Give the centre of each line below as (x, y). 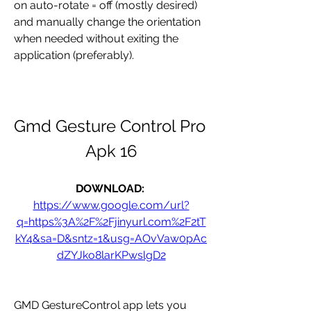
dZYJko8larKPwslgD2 (111, 255)
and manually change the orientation (107, 22)
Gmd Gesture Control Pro (110, 126)
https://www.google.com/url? (111, 205)
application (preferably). (74, 55)
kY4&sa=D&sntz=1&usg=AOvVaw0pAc (111, 238)
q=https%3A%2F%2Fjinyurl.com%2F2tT (111, 222)
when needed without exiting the (96, 39)
